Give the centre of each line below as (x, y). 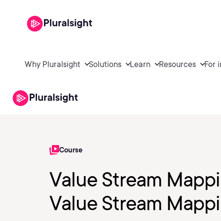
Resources (177, 64)
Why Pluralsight (53, 64)
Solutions (105, 64)
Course (71, 150)
